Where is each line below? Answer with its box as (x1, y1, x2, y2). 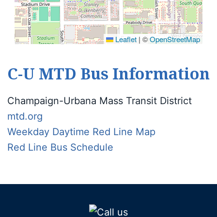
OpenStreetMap (150, 34, 200, 44)
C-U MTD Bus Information (7, 63, 210, 84)
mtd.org (7, 110, 43, 122)
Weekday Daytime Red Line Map (7, 126, 155, 138)
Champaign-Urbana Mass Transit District (7, 95, 192, 107)
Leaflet (113, 34, 137, 44)
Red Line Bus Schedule (7, 141, 113, 153)
